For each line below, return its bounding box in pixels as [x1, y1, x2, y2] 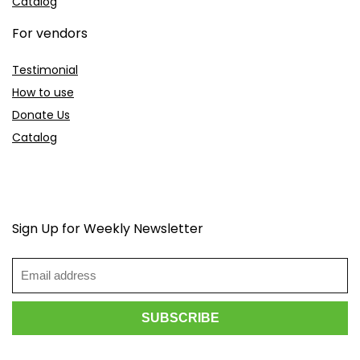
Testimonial [12, 61, 78, 78]
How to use [12, 84, 74, 100]
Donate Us [12, 106, 70, 123]
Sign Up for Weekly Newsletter [12, 219, 203, 238]
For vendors [12, 23, 88, 43]
